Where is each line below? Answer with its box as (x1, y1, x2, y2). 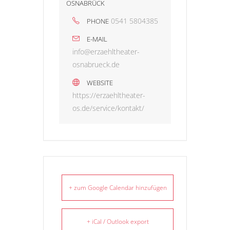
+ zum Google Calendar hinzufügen (68, 183, 167, 193)
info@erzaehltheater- (72, 47, 140, 57)
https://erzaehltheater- (72, 90, 145, 101)
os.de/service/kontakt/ (72, 103, 144, 113)
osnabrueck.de (72, 60, 120, 70)
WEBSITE (87, 78, 113, 88)
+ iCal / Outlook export (86, 217, 149, 226)
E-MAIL (87, 34, 107, 44)
